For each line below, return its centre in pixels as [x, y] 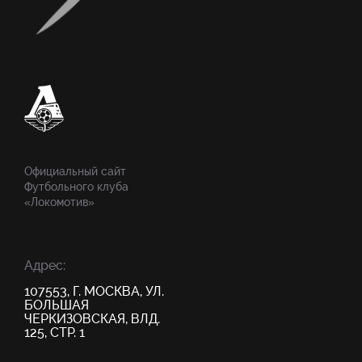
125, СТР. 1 [55, 333]
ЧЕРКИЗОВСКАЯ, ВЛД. [92, 319]
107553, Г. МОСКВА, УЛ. [94, 291]
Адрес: [45, 265]
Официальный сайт [75, 171]
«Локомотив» [59, 202]
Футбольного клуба [76, 187]
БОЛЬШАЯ [57, 305]
